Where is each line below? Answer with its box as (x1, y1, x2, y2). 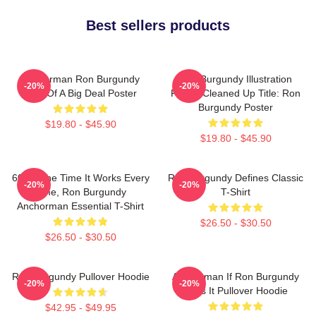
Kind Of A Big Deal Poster (24, 87, 137, 99)
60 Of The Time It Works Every (11, 171, 150, 183)
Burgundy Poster (198, 101, 273, 113)
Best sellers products (86, 17, 230, 33)
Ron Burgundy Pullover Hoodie (11, 270, 150, 282)
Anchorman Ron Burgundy (21, 73, 140, 85)
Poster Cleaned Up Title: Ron (171, 87, 300, 99)
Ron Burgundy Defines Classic (168, 171, 303, 183)
